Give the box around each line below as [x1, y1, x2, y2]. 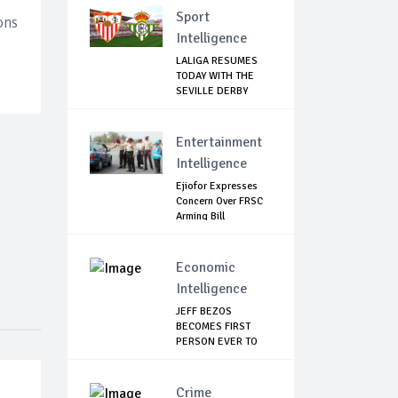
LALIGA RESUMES [176, 54, 258, 68]
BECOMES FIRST [176, 320, 251, 334]
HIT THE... [176, 350, 220, 364]
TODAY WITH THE [176, 69, 254, 84]
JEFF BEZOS [176, 305, 232, 319]
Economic [176, 259, 235, 277]
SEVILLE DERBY [176, 84, 248, 99]
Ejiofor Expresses [176, 179, 258, 194]
